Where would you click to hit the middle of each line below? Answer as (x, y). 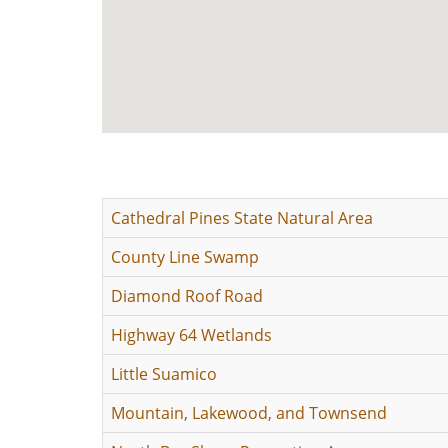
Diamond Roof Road (187, 296)
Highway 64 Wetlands (191, 335)
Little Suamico (164, 374)
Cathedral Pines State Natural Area (242, 218)
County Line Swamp (185, 257)
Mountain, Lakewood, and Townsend (249, 413)
